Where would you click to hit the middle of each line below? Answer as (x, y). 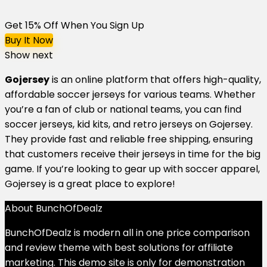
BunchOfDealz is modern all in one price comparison (127, 232)
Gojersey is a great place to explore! (90, 184)
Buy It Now (29, 40)
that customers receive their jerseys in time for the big (133, 154)
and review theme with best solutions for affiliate (119, 247)
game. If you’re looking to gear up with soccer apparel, (132, 169)
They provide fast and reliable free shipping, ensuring (129, 139)
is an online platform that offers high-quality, (155, 79)
